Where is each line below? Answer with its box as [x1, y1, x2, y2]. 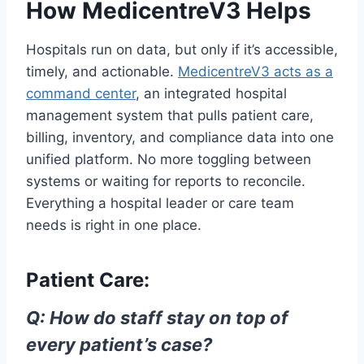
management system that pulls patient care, [26, 107, 314, 124]
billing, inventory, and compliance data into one [26, 129, 334, 146]
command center [26, 85, 136, 102]
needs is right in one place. [26, 217, 201, 234]
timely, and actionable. [26, 63, 178, 80]
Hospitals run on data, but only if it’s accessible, [26, 41, 338, 58]
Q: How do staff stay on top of [26, 307, 288, 329]
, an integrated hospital [136, 85, 287, 102]
